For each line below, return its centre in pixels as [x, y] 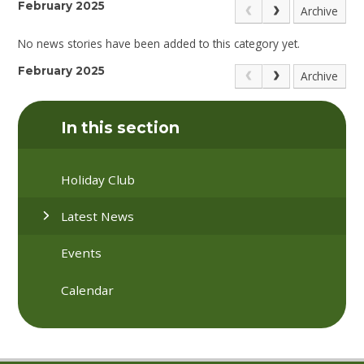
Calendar [88, 290]
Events [82, 253]
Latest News [98, 216]
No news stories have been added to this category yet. [159, 44]
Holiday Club [98, 179]
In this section [121, 128]
